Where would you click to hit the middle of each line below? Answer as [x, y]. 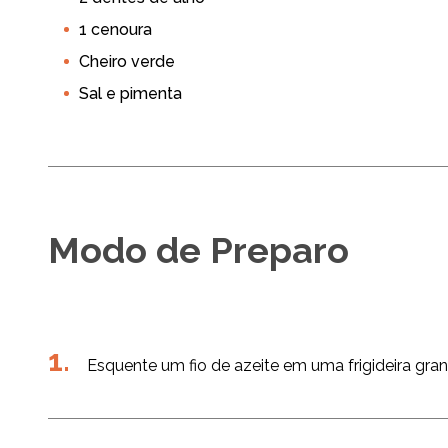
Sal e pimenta [130, 93]
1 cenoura [115, 29]
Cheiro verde [127, 61]
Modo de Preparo [198, 249]
